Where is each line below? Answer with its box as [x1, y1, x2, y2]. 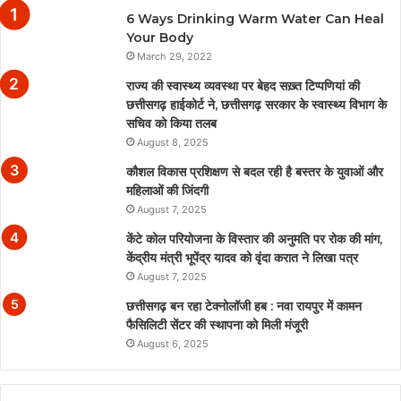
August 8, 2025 [137, 135, 209, 149]
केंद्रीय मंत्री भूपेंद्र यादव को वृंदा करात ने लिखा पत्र [126, 249, 358, 266]
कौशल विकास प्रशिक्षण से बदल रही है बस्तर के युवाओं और [126, 163, 383, 180]
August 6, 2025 [137, 337, 209, 350]
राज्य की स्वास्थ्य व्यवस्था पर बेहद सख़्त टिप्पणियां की [126, 77, 360, 94]
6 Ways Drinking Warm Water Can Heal [126, 10, 384, 27]
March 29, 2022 [137, 49, 212, 63]
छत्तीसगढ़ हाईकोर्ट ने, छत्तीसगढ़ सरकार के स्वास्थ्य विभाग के [126, 96, 387, 113]
